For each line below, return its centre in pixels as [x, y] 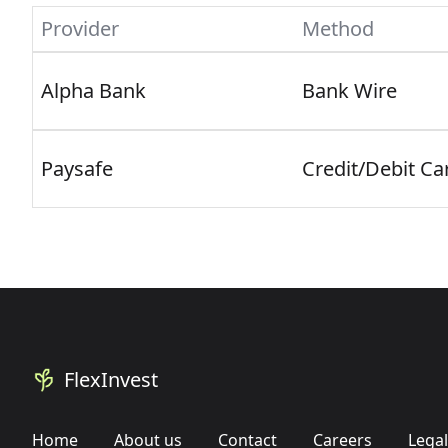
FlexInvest [111, 379]
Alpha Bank [93, 90]
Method [338, 28]
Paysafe [77, 168]
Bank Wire [349, 90]
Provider [80, 28]
